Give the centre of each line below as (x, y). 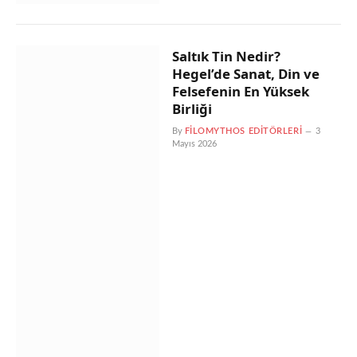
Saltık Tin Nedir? (226, 57)
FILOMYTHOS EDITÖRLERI (243, 131)
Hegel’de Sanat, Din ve (245, 74)
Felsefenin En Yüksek (240, 92)
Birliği (192, 109)
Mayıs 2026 (194, 144)
